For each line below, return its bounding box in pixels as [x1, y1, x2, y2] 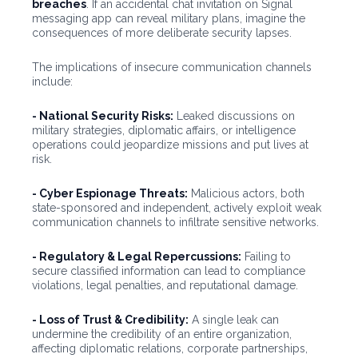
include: [32, 75, 73, 89]
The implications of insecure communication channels [32, 61, 312, 74]
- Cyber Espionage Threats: [32, 187, 188, 201]
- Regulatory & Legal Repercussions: [32, 250, 241, 264]
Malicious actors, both [188, 187, 304, 201]
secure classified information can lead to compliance [32, 265, 305, 278]
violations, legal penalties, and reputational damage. [32, 279, 298, 292]
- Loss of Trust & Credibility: [32, 313, 189, 327]
